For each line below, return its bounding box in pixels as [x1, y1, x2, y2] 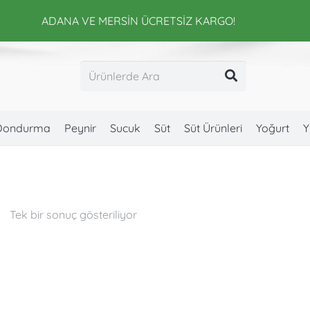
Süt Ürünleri [183, 121, 242, 135]
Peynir [64, 121, 96, 135]
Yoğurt [255, 121, 289, 135]
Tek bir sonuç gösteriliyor [9, 208, 137, 221]
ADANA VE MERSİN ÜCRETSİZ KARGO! [42, 14, 236, 28]
